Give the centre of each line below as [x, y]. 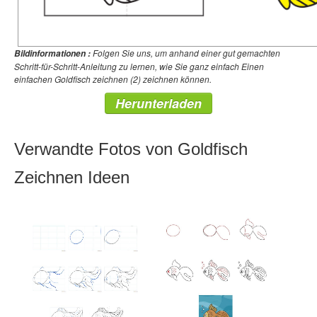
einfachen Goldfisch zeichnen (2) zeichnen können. [113, 79]
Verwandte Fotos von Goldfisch [131, 149]
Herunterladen [158, 103]
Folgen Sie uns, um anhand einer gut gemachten [185, 53]
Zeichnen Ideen [72, 177]
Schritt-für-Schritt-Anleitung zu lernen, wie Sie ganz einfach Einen [139, 66]
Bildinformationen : [52, 53]
